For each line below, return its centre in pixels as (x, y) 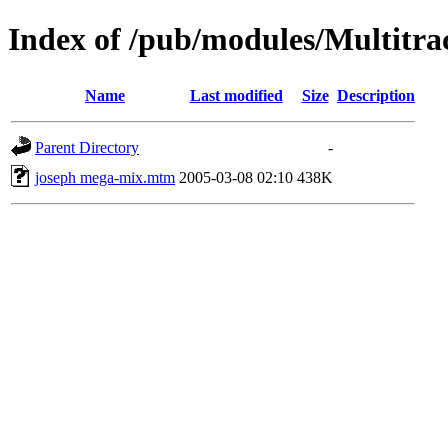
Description (376, 95)
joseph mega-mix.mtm (105, 177)
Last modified (236, 95)
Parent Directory (87, 147)
